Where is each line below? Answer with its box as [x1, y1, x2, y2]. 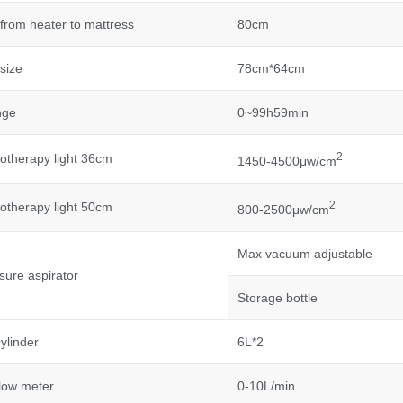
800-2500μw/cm [237, 201, 329, 217]
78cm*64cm [237, 61, 305, 76]
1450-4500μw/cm [237, 153, 336, 168]
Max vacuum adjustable [237, 246, 372, 262]
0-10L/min [237, 379, 295, 394]
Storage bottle [237, 291, 318, 306]
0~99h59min [237, 105, 309, 121]
